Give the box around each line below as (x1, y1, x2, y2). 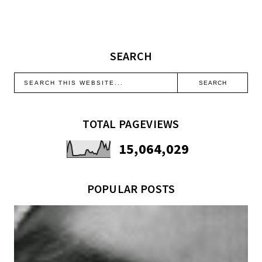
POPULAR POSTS (87, 181, 175, 196)
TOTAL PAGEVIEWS (82, 116, 180, 132)
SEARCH (109, 49, 153, 64)
